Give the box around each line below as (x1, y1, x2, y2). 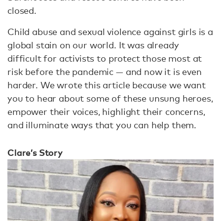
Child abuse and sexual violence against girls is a (7, 26, 213, 37)
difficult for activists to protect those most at (7, 53, 202, 64)
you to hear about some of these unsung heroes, (7, 93, 213, 104)
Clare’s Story (7, 146, 63, 158)
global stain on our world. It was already (7, 39, 179, 50)
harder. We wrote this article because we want (7, 79, 206, 90)
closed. (7, 5, 37, 16)
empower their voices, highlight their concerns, (7, 106, 205, 117)
